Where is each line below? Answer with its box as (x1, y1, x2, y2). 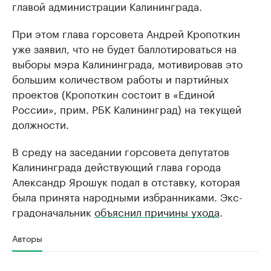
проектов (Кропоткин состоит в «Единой (12, 85, 215, 101)
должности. (12, 115, 69, 131)
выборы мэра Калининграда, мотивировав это (12, 54, 243, 71)
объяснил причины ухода (94, 203, 220, 219)
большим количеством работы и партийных (12, 70, 229, 86)
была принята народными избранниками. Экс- (12, 188, 243, 204)
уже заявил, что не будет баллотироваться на (12, 39, 237, 56)
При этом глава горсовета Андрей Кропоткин (12, 24, 240, 41)
